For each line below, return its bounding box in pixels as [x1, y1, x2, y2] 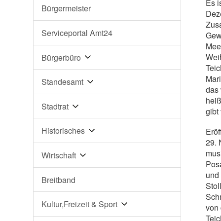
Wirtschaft [41, 149, 76, 161]
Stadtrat [41, 100, 69, 112]
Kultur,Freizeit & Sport [41, 198, 118, 210]
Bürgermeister [41, 2, 91, 14]
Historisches [41, 125, 85, 137]
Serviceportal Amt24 [41, 27, 113, 38]
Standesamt [41, 76, 84, 88]
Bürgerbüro [41, 51, 81, 63]
